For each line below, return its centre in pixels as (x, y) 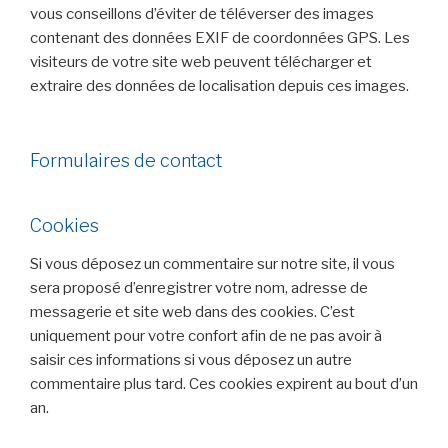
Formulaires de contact (126, 160)
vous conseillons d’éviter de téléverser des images (202, 14)
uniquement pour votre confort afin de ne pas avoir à (206, 335)
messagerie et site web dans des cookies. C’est (192, 311)
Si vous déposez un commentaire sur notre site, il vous (212, 263)
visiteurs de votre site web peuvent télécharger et (201, 62)
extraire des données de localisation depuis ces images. (219, 86)
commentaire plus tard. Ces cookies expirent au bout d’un (224, 383)
